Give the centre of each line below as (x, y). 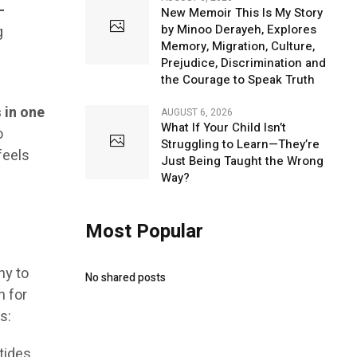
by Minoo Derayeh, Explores (238, 29)
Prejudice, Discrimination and (243, 63)
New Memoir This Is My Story (241, 13)
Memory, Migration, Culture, (237, 46)
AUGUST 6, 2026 (196, 112)
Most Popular (144, 231)
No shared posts (125, 278)
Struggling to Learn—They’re (240, 144)
